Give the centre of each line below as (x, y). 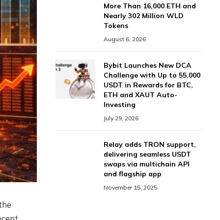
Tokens (116, 26)
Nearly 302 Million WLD (144, 16)
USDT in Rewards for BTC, (148, 85)
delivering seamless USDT (147, 154)
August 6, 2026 (125, 39)
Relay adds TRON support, (150, 144)
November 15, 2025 (130, 187)
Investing (120, 105)
